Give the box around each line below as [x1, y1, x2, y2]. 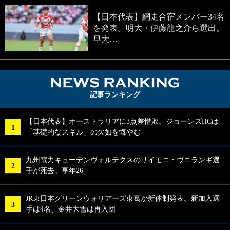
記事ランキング [90, 91, 140, 99]
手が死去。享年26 [26, 167, 83, 175]
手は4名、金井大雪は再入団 [26, 205, 116, 214]
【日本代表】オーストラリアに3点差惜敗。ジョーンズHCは [26, 118, 219, 126]
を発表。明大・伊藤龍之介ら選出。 [93, 23, 225, 32]
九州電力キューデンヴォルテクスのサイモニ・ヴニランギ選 [26, 156, 220, 164]
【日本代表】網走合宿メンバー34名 [93, 12, 225, 21]
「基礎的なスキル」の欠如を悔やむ [26, 128, 141, 137]
